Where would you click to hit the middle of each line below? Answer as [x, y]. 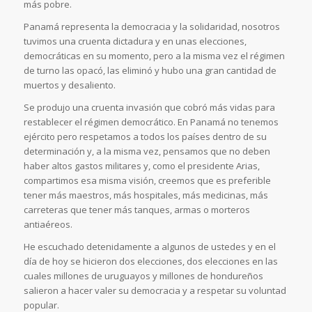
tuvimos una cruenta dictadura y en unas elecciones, [135, 41]
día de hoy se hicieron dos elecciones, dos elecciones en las [150, 262]
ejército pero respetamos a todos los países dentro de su [145, 137]
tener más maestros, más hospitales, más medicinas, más [146, 195]
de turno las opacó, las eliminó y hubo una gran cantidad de [150, 71]
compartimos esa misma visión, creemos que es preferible [147, 181]
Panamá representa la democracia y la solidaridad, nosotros [151, 27]
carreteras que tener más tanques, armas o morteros [136, 210]
